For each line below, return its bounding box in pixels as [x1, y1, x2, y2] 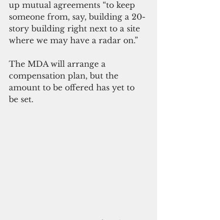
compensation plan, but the [9, 70, 121, 81]
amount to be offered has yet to [9, 82, 137, 92]
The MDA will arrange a [9, 58, 108, 69]
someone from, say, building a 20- [9, 11, 145, 22]
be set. [9, 94, 33, 104]
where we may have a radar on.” [9, 35, 138, 45]
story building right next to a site [9, 23, 142, 33]
